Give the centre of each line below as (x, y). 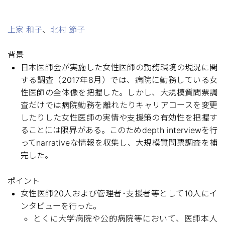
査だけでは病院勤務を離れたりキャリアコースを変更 (119, 105)
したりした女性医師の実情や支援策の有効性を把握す (119, 118)
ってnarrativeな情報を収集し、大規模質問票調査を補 (119, 143)
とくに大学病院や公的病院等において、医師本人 (125, 218)
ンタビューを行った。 (61, 206)
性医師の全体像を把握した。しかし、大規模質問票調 (119, 92)
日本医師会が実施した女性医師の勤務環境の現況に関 (119, 67)
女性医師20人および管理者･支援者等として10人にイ (119, 193)
